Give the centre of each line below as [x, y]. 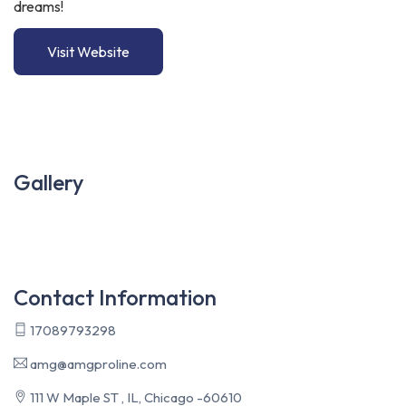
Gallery [48, 182]
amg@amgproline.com [97, 363]
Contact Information [115, 297]
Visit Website [88, 51]
